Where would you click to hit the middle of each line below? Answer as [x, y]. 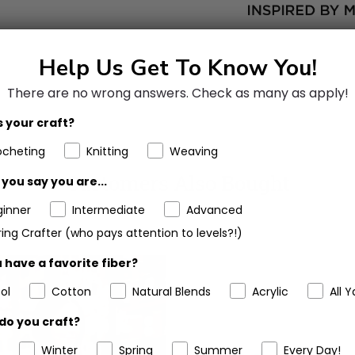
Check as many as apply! [270, 93]
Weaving [194, 151]
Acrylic [270, 291]
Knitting [107, 151]
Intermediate [109, 210]
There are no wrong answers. [99, 93]
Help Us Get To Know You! [177, 68]
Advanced [214, 210]
